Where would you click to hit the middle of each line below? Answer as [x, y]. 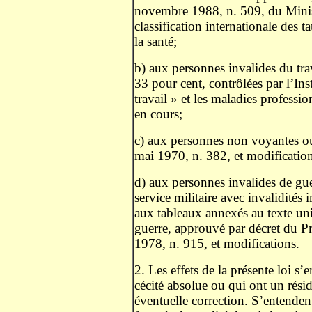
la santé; [157, 41]
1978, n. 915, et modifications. [219, 243]
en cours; [160, 114]
